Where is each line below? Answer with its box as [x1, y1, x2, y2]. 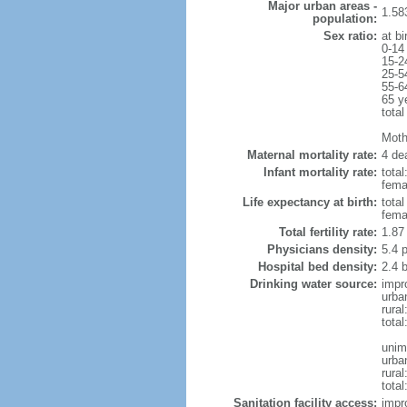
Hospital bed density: [257, 260, 377, 273]
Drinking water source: [249, 277, 377, 291]
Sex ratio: [323, 29, 377, 43]
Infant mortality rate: [263, 165, 377, 179]
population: [312, 12, 377, 25]
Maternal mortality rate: [246, 148, 377, 162]
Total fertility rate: [278, 225, 377, 239]
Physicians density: [266, 243, 377, 256]
